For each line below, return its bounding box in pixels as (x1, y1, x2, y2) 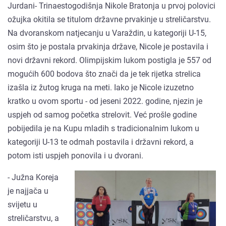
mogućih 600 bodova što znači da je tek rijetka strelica (8, 69, 201, 79)
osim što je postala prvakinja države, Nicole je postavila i (8, 41, 208, 51)
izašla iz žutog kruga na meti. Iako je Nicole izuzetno (8, 82, 194, 92)
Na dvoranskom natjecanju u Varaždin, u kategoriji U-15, (8, 28, 206, 38)
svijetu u (8, 199, 37, 209)
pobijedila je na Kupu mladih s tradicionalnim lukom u (8, 123, 199, 133)
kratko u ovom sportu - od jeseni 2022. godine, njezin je (8, 96, 202, 106)
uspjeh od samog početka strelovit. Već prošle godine (8, 109, 197, 120)
